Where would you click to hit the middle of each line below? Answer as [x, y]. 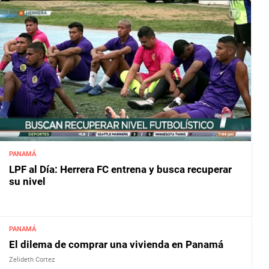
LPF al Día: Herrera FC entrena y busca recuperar [120, 169]
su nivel [27, 181]
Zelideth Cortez [32, 260]
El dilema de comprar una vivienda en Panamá [116, 245]
